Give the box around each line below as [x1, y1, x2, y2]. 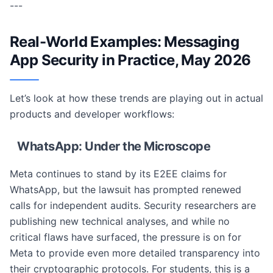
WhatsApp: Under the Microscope [17, 139, 210, 154]
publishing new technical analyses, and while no [10, 215, 230, 227]
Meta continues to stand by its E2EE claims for [10, 168, 227, 180]
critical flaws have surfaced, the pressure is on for [10, 231, 241, 243]
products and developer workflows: [10, 108, 174, 120]
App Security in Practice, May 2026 [10, 51, 251, 69]
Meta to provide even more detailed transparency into [10, 247, 260, 259]
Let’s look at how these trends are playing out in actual [10, 92, 263, 104]
